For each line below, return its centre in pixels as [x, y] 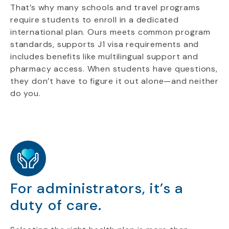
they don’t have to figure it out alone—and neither [114, 81]
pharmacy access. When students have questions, [114, 69]
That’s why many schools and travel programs [105, 7]
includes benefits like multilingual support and [104, 56]
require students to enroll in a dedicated [95, 20]
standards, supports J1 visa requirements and [105, 44]
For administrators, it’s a [97, 188]
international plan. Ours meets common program [110, 32]
